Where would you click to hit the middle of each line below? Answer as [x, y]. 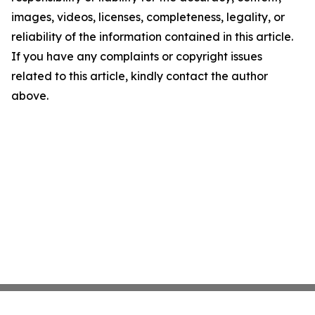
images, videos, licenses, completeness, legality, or [148, 17]
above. [30, 96]
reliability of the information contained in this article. [152, 37]
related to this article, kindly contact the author [140, 76]
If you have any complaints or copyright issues [137, 56]
